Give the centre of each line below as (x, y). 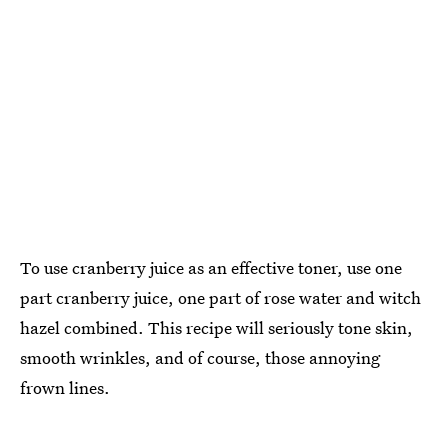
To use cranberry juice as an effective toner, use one (211, 267)
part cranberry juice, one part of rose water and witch (220, 297)
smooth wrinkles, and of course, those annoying (200, 357)
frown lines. (65, 387)
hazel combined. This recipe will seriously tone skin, (216, 327)
